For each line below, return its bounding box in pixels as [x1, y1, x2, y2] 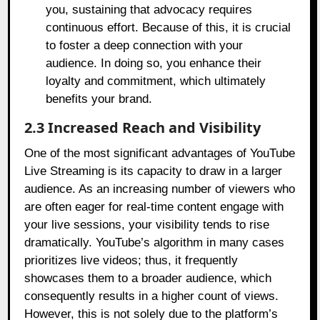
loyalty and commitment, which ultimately [46, 74, 266, 89]
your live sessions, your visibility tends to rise [24, 218, 270, 232]
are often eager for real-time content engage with [24, 200, 284, 214]
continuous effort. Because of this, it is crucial [46, 21, 291, 35]
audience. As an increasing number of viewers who [24, 182, 296, 196]
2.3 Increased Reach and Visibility [24, 118, 261, 138]
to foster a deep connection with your [46, 39, 244, 53]
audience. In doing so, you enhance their [46, 56, 262, 71]
